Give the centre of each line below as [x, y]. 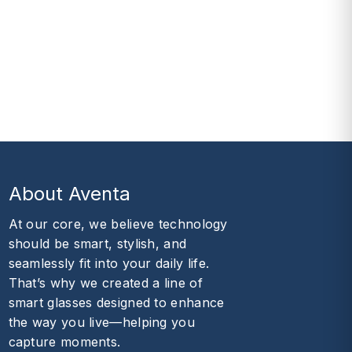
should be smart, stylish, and [97, 243]
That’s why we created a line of [105, 282]
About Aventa [69, 193]
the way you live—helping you [101, 322]
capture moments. [64, 341]
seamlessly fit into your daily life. [109, 263]
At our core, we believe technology [118, 224]
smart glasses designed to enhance [116, 302]
